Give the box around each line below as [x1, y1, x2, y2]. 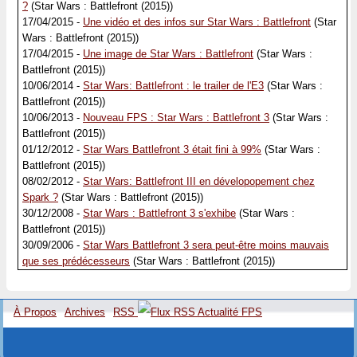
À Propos [14, 306, 57, 318]
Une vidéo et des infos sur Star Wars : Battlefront [83, 16, 311, 28]
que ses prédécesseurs [22, 255, 130, 267]
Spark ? [22, 191, 58, 203]
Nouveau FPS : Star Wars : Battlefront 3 [83, 112, 269, 124]
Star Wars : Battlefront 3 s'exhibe [83, 207, 236, 219]
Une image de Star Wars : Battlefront [83, 48, 253, 60]
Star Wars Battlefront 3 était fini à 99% [83, 143, 261, 155]
